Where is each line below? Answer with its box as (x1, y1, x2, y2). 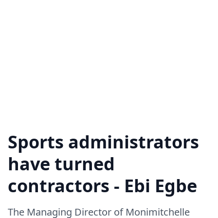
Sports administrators (8, 130, 199, 154)
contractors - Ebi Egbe (8, 174, 201, 198)
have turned (8, 152, 115, 176)
